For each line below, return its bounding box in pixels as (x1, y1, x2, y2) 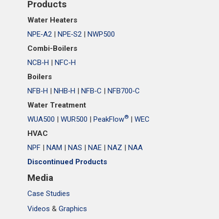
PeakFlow (93, 115, 124, 124)
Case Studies (27, 189, 70, 198)
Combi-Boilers (27, 44, 77, 53)
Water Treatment (27, 101, 86, 109)
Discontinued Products (27, 157, 107, 166)
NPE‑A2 (27, 30, 52, 39)
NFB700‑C (108, 87, 140, 95)
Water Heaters (27, 16, 77, 24)
